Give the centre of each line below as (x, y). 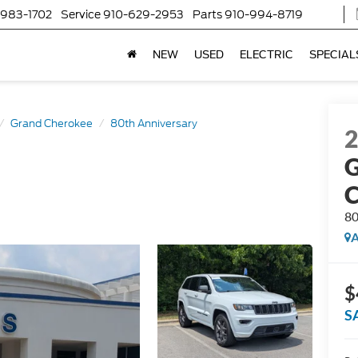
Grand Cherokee (52, 123)
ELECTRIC (267, 55)
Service (81, 15)
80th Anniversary (154, 123)
